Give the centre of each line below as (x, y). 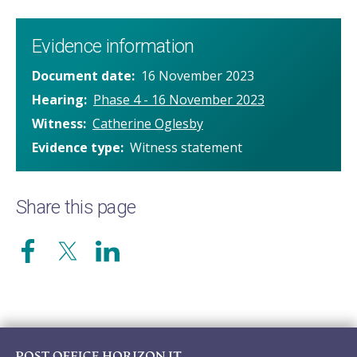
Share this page (76, 208)
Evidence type (76, 148)
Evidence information (113, 47)
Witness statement (186, 148)
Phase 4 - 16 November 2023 (179, 100)
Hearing (58, 100)
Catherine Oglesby (148, 124)
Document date (82, 76)
